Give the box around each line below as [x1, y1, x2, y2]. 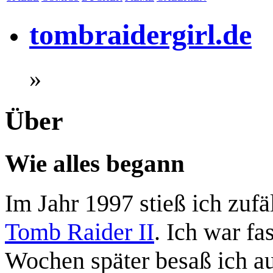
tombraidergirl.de [29, 18, 252, 51]
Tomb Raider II [5, 218, 154, 246]
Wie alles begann [5, 149, 185, 177]
